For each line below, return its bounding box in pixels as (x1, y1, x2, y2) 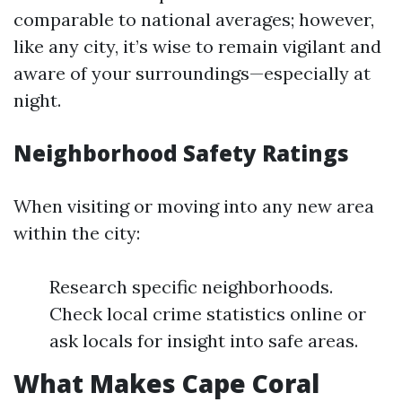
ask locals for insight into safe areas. (49, 329, 358, 352)
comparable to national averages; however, (13, 8, 374, 31)
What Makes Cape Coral (13, 366, 319, 400)
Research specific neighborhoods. (49, 275, 333, 298)
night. (13, 89, 61, 111)
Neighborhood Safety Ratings (13, 138, 349, 168)
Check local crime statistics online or (49, 302, 366, 325)
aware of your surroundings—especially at (13, 62, 371, 84)
